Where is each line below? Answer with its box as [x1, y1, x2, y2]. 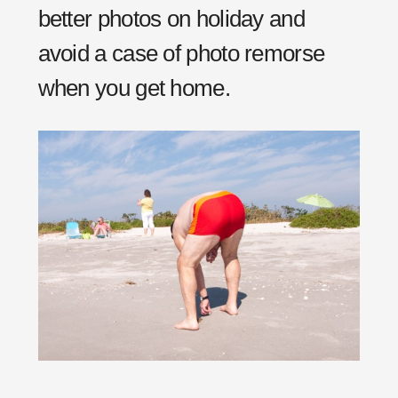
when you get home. [37, 75, 230, 101]
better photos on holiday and [37, 5, 305, 32]
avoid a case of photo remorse [37, 40, 325, 67]
